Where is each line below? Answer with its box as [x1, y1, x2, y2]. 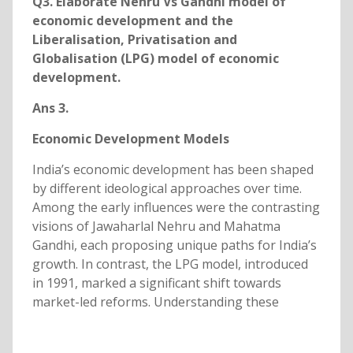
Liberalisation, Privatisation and [32, 31, 237, 49]
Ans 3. [32, 99, 69, 117]
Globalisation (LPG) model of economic [32, 50, 279, 68]
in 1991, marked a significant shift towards [32, 274, 281, 292]
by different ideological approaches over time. [32, 180, 302, 198]
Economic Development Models [32, 130, 229, 148]
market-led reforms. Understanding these [32, 293, 279, 311]
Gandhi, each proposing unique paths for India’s [32, 236, 317, 255]
